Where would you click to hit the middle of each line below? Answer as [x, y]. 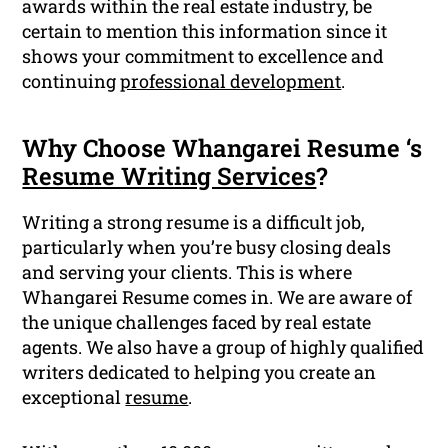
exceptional [74, 397]
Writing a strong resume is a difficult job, [194, 222]
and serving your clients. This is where [187, 272]
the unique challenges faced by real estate [197, 322]
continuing [71, 81]
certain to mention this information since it [205, 31]
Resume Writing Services [169, 176]
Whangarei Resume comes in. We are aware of [217, 297]
